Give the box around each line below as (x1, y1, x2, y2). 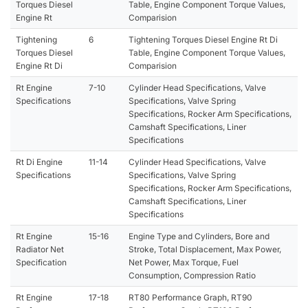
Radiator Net (16, 243, 64, 254)
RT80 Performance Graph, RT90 (129, 291, 252, 302)
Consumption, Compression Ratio (129, 269, 256, 280)
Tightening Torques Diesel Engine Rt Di (129, 34, 278, 45)
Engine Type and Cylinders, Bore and (129, 230, 269, 241)
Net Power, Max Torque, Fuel (129, 256, 239, 267)
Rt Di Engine (16, 156, 63, 167)
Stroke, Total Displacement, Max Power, (129, 243, 281, 254)
